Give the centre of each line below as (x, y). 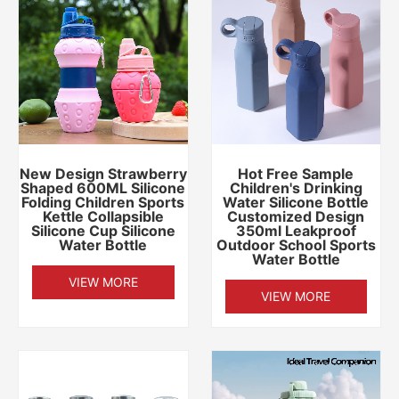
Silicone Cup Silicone (103, 230)
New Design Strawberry (103, 173)
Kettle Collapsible (103, 216)
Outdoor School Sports (296, 244)
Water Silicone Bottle (296, 202)
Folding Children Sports (103, 202)
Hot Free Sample (296, 173)
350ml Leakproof (296, 230)
